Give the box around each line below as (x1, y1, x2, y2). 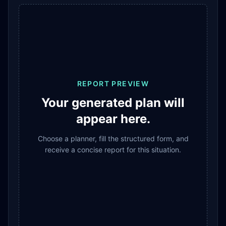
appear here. (76, 111, 150, 126)
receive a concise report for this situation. (45, 145, 181, 154)
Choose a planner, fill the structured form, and (37, 134, 189, 143)
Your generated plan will (41, 95, 185, 110)
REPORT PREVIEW (77, 79, 149, 88)
